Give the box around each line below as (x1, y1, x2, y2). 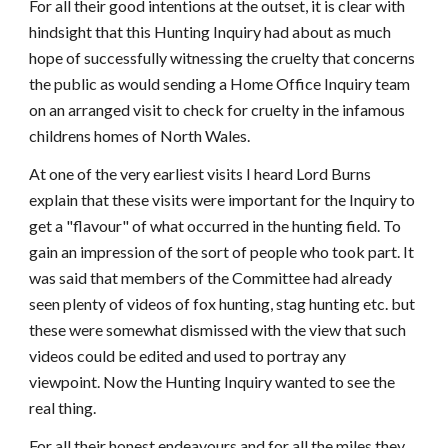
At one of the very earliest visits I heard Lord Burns (29, 164, 372, 183)
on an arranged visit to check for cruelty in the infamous (29, 100, 406, 119)
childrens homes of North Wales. (29, 126, 251, 145)
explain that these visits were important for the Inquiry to (29, 190, 416, 209)
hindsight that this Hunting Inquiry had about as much (29, 22, 392, 41)
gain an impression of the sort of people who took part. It (29, 242, 415, 261)
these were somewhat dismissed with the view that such (29, 320, 407, 339)
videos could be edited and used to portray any (29, 346, 347, 365)
